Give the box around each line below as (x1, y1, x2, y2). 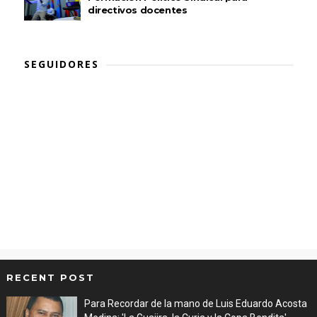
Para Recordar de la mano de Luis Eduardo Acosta (83, 297, 307, 309)
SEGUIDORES (23, 57, 99, 71)
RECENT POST (6, 271, 95, 283)
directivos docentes (87, 4, 188, 16)
